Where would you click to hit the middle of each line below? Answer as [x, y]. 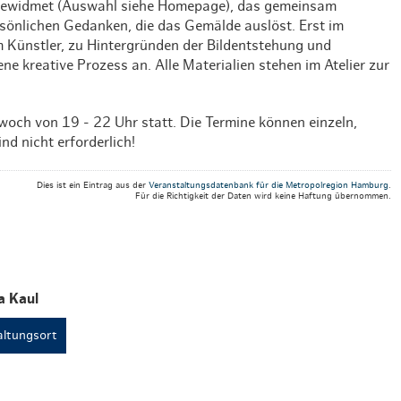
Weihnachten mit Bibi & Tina [272, 12]
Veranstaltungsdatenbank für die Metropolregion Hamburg [268, 185]
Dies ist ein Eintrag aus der [92, 185]
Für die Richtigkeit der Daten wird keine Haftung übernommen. [263, 196]
